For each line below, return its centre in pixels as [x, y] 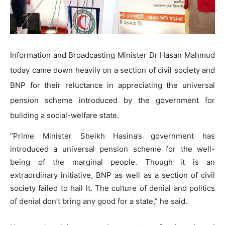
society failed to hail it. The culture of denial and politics [113, 188]
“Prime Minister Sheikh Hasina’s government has [113, 136]
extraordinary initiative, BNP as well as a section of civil [113, 175]
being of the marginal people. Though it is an [113, 162]
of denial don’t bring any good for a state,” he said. [99, 201]
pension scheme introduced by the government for [113, 100]
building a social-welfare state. [66, 116]
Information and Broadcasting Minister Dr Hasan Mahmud [113, 55]
